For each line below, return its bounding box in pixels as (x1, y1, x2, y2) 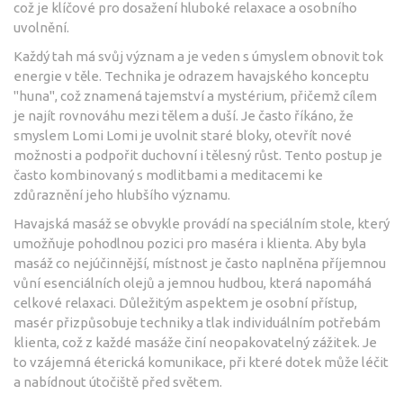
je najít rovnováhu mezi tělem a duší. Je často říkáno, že (13, 107, 354, 123)
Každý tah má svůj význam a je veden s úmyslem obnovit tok (13, 48, 383, 64)
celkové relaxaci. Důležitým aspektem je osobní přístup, (13, 294, 357, 310)
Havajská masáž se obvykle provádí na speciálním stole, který (13, 215, 390, 231)
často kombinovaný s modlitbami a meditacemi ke (13, 166, 323, 183)
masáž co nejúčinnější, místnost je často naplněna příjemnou (13, 255, 386, 271)
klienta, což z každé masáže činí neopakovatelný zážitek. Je (13, 334, 377, 350)
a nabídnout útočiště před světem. (13, 373, 222, 390)
